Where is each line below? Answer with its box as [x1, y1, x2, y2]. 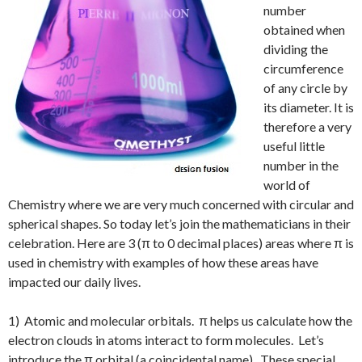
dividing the [263, 40, 328, 57]
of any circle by [263, 79, 347, 95]
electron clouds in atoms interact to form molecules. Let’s [8, 331, 324, 347]
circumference [263, 60, 343, 76]
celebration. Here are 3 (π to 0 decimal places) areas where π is [8, 234, 354, 250]
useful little [263, 137, 325, 154]
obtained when [263, 21, 345, 37]
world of [263, 176, 310, 192]
